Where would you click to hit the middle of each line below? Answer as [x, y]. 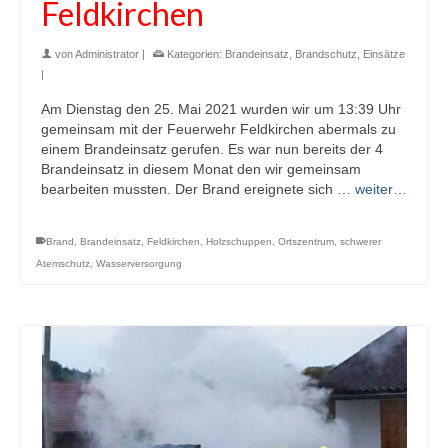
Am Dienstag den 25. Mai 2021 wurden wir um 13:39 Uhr [221, 108]
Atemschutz [63, 263]
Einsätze [384, 53]
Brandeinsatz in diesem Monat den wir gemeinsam [201, 168]
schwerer [360, 241]
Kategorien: [194, 53]
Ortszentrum [306, 241]
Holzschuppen [239, 241]
